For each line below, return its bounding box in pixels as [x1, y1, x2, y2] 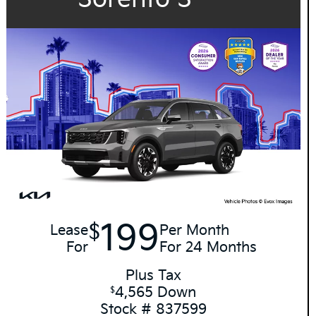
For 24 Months [159, 239, 257, 257]
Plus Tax [125, 267, 181, 285]
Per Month [159, 222, 229, 240]
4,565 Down [115, 284, 197, 302]
